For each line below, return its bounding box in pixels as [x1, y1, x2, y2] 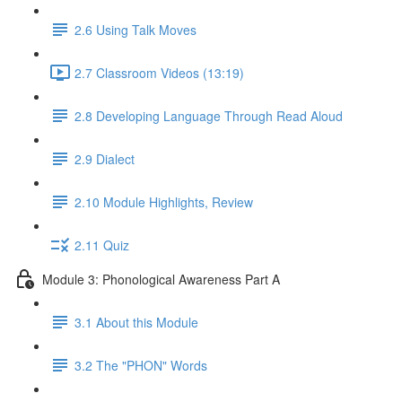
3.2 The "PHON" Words [74, 355, 207, 374]
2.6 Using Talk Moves [74, 20, 197, 39]
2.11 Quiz [74, 235, 129, 254]
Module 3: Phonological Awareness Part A [42, 269, 280, 288]
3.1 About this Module [74, 312, 198, 331]
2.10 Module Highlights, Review [74, 192, 253, 211]
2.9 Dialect [74, 149, 135, 168]
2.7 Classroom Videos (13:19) [74, 63, 244, 82]
